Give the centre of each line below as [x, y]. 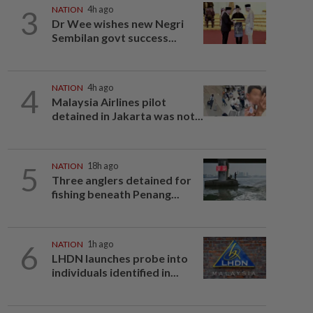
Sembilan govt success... [114, 37]
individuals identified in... [115, 272]
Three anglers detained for [121, 180]
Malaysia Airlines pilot [109, 102]
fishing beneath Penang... [115, 194]
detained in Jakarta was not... [127, 116]
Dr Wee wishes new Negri [117, 23]
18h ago [102, 166]
